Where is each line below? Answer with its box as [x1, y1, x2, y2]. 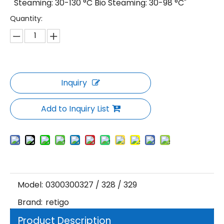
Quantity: [10, 13, 42, 24]
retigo [45, 196, 69, 208]
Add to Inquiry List [40, 103, 109, 115]
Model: [17, 179, 43, 191]
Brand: [17, 196, 42, 208]
